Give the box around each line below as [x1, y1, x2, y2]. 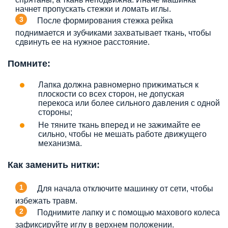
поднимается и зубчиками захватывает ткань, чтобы [15, 28, 211, 38]
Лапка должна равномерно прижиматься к [38, 80, 198, 90]
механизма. [38, 139, 82, 148]
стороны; [38, 108, 72, 117]
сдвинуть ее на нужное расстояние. [15, 38, 150, 47]
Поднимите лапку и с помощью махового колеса [37, 208, 220, 217]
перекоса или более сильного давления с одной [38, 99, 220, 108]
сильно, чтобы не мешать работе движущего [38, 130, 207, 139]
